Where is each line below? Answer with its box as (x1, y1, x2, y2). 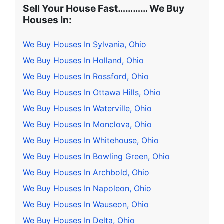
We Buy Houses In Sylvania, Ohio (23, 39, 146, 50)
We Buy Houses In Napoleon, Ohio (23, 183, 151, 194)
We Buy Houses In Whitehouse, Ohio (23, 135, 159, 146)
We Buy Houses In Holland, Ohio (23, 55, 144, 66)
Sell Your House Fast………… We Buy (23, 2, 184, 15)
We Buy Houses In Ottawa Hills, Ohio (23, 87, 161, 98)
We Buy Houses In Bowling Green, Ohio (23, 151, 170, 162)
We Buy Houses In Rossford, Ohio (23, 71, 149, 82)
